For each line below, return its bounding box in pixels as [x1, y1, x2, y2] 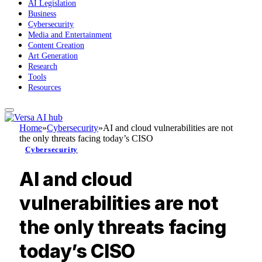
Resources [28, 83, 61, 92]
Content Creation [28, 41, 84, 50]
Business [28, 9, 56, 19]
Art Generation [28, 51, 78, 61]
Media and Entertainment [28, 30, 112, 40]
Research [28, 62, 57, 71]
